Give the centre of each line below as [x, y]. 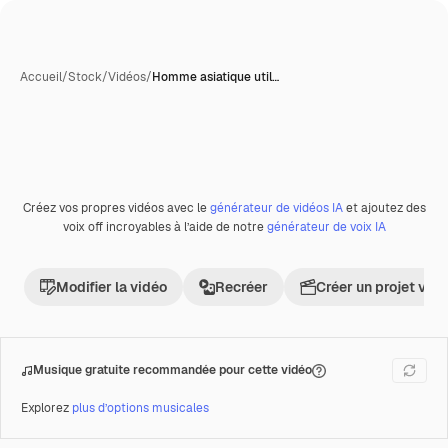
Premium [68, 214]
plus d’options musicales [140, 408]
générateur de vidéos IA [276, 208]
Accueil [41, 77]
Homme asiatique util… [215, 77]
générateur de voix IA [326, 227]
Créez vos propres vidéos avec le [116, 208]
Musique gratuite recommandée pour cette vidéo [172, 370]
